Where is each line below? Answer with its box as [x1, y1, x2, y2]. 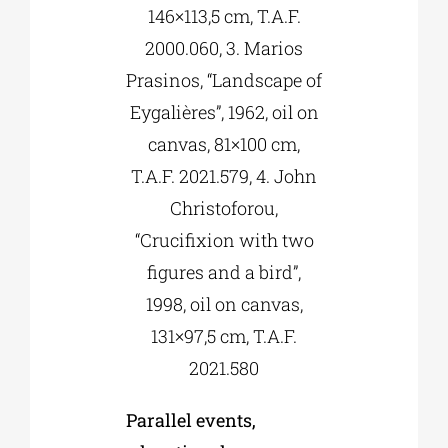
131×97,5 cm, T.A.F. [151, 324, 297, 349]
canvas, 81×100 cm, [148, 132, 300, 157]
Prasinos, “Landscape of [126, 68, 322, 93]
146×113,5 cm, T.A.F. [147, 4, 301, 29]
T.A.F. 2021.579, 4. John [131, 164, 317, 189]
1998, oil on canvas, [145, 292, 303, 317]
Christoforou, [170, 196, 278, 221]
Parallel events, [125, 408, 256, 433]
